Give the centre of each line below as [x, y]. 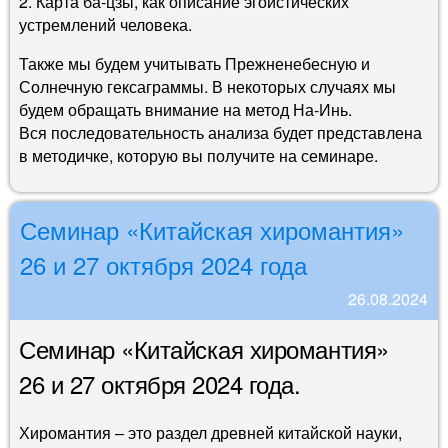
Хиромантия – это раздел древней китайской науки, [210, 433]
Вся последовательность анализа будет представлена [220, 133]
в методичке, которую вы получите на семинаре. [198, 156]
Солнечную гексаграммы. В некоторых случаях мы [207, 87]
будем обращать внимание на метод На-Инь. [185, 110]
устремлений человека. [105, 25]
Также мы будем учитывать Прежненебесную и [194, 64]
